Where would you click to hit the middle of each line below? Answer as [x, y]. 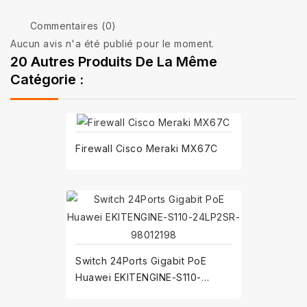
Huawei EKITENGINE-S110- [138, 277]
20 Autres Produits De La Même [114, 61]
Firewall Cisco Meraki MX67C [147, 148]
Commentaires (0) [72, 25]
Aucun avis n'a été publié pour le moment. [112, 43]
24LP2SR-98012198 [122, 294]
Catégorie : [47, 79]
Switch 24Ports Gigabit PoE [141, 261]
